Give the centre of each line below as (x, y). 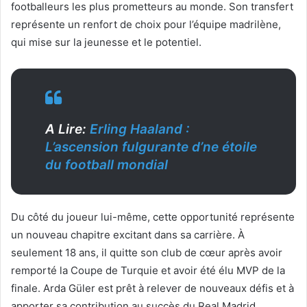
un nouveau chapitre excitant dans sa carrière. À (128, 234)
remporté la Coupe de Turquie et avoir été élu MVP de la (148, 270)
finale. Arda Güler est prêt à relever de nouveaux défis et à (152, 288)
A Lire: (67, 129)
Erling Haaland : (140, 129)
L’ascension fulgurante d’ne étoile (151, 147)
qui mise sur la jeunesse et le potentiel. (106, 42)
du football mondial (107, 164)
